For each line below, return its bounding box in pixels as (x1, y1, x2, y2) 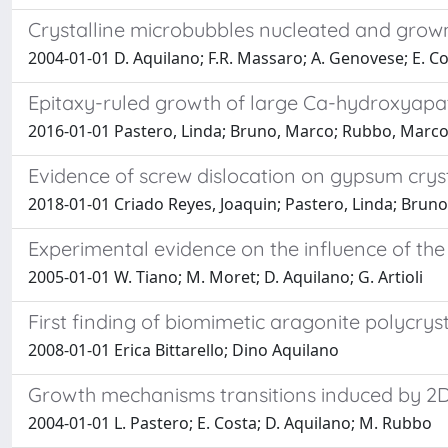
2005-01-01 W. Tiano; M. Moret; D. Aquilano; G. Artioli (28, 266, 423, 288)
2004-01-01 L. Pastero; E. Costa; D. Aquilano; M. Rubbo (28, 412, 432, 434)
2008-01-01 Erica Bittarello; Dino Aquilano (28, 339, 339, 361)
